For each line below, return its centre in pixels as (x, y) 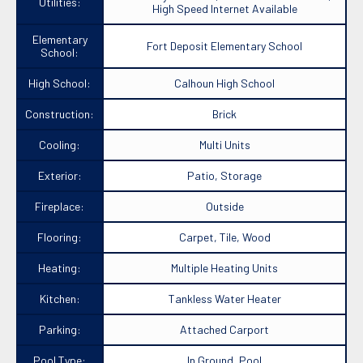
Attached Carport (224, 330)
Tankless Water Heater (224, 299)
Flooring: (60, 237)
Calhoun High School (224, 83)
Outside (224, 207)
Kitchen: (60, 299)
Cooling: (60, 145)
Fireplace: (60, 207)
